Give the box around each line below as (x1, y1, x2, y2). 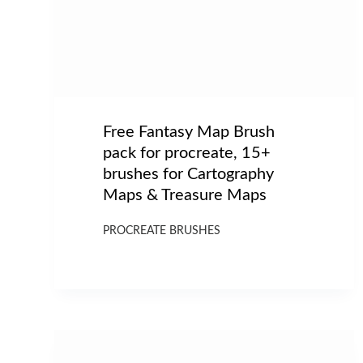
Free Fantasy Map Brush (103, 123, 275, 140)
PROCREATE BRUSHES (103, 224, 221, 237)
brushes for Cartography (103, 165, 275, 182)
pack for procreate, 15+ (103, 144, 271, 161)
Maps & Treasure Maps (103, 186, 267, 203)
